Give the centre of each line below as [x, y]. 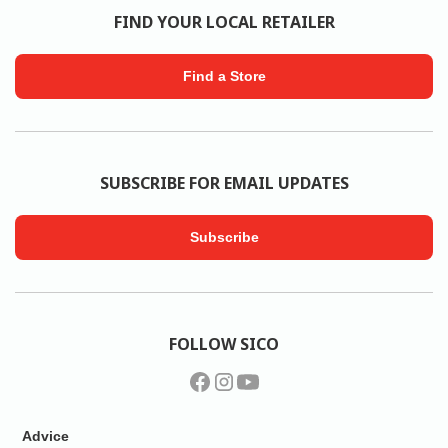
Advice [46, 436]
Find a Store [224, 76]
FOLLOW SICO [224, 344]
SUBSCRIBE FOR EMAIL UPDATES [224, 183]
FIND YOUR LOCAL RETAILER [224, 22]
